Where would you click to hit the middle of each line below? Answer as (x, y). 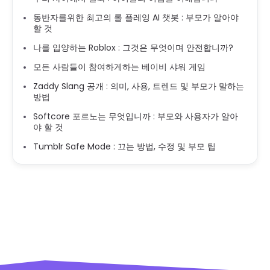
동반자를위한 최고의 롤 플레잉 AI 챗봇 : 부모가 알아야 (136, 17)
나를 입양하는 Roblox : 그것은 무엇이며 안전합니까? (133, 47)
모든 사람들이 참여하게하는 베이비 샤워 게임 (119, 67)
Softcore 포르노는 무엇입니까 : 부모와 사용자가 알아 (136, 116)
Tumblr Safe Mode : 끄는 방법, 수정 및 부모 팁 (124, 146)
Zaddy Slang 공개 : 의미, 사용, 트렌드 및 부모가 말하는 (139, 86)
